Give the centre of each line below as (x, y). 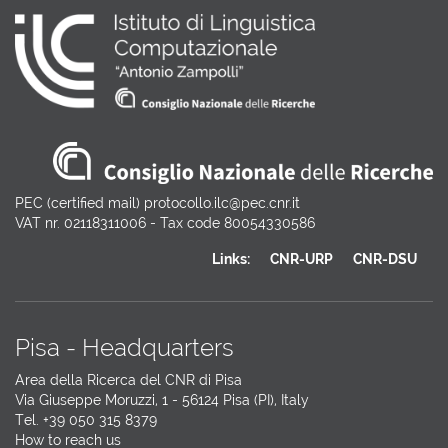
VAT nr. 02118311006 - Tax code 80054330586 (165, 222)
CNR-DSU (385, 258)
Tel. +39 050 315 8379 (86, 419)
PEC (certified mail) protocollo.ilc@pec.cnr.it (157, 202)
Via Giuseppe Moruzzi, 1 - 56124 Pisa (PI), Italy (162, 399)
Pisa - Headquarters (124, 347)
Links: (231, 258)
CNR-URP (301, 258)
